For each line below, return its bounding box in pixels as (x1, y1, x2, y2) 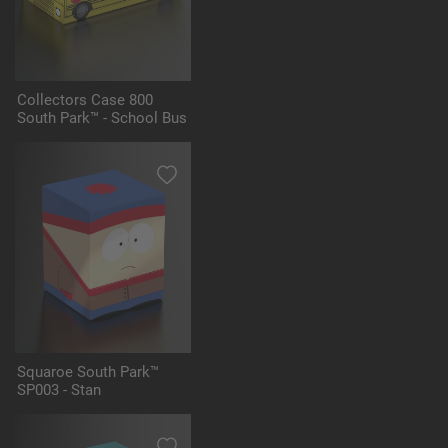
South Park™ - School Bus (17, 109, 187, 128)
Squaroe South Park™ (17, 363, 159, 382)
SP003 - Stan (17, 381, 101, 400)
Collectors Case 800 (17, 91, 153, 110)
